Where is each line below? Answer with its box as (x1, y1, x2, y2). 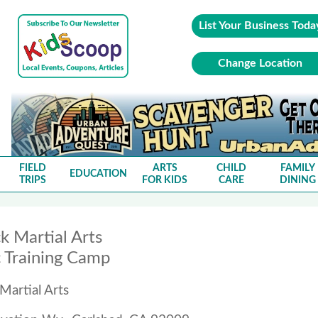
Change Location (218, 57, 303, 69)
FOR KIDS (142, 175, 188, 185)
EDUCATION (70, 169, 128, 179)
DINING (279, 175, 316, 185)
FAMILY (280, 163, 315, 173)
